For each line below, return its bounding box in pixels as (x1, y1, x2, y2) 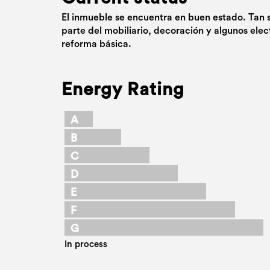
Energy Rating (61, 81, 184, 99)
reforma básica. (61, 39, 131, 49)
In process (64, 240, 107, 249)
